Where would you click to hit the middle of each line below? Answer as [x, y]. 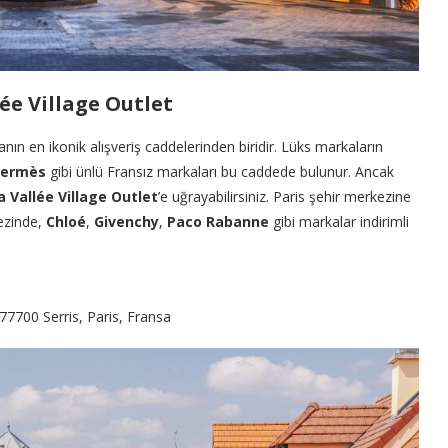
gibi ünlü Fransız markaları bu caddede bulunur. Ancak [220, 172]
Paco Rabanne [218, 222]
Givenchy [126, 222]
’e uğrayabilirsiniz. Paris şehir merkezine [284, 197]
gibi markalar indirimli [339, 222]
